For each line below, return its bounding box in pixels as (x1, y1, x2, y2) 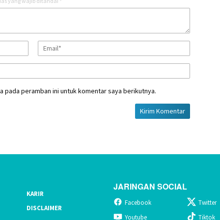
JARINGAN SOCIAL (113, 181, 187, 192)
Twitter (198, 198, 217, 207)
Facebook (125, 198, 151, 207)
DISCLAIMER (26, 204, 62, 213)
